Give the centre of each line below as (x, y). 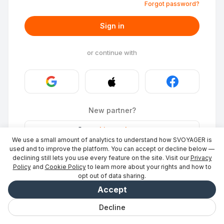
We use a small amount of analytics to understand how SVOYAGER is (112, 140)
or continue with (112, 52)
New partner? (112, 110)
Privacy (201, 158)
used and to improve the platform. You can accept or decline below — (112, 149)
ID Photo (76, 148)
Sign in (112, 25)
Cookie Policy (65, 167)
